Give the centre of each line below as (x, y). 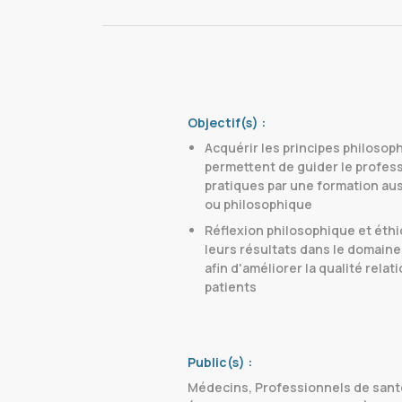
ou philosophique (258, 204)
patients (231, 287)
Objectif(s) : (227, 122)
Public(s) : (220, 362)
